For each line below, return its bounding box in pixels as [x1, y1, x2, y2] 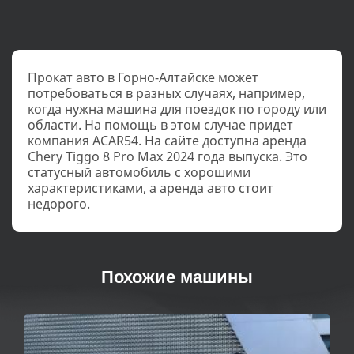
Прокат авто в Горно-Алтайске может [28, 69, 258, 87]
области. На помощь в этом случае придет [28, 116, 293, 134]
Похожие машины [101, 267, 253, 288]
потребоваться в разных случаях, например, [28, 85, 305, 103]
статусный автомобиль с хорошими [28, 164, 250, 182]
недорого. [28, 195, 90, 213]
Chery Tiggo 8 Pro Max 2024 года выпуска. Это [28, 148, 307, 166]
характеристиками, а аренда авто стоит [28, 179, 273, 198]
